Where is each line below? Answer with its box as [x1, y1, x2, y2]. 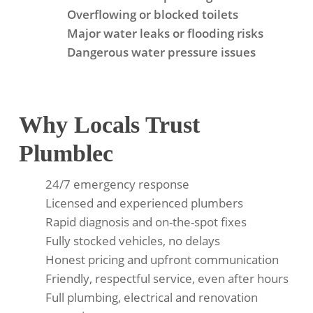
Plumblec [18, 140, 113, 167]
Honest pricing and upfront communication [45, 252, 279, 268]
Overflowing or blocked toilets [66, 6, 238, 23]
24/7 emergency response [45, 176, 189, 193]
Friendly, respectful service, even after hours [45, 270, 289, 287]
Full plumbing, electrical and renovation [45, 289, 258, 306]
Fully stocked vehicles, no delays [45, 233, 220, 249]
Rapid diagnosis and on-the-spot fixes [45, 214, 247, 231]
